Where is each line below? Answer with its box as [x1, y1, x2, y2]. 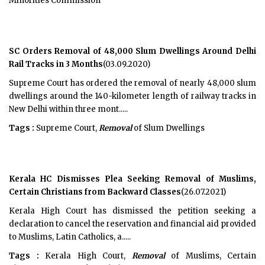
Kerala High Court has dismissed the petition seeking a [9, 206, 256, 216]
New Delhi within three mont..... [9, 104, 128, 114]
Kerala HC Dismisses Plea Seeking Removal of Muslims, [9, 174, 256, 184]
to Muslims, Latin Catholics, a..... [9, 232, 131, 242]
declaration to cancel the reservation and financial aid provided [9, 219, 256, 229]
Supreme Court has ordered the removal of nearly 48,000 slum [9, 78, 256, 88]
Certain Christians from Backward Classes [9, 187, 181, 197]
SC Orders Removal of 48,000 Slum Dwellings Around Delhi [9, 46, 256, 56]
